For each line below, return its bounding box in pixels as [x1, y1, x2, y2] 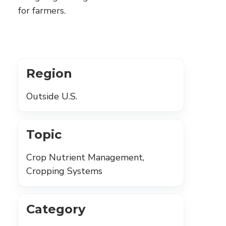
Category [26, 202, 85, 216]
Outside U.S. [26, 90, 77, 102]
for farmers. [18, 5, 66, 17]
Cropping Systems [26, 165, 102, 177]
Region [26, 66, 72, 81]
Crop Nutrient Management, [26, 151, 144, 163]
